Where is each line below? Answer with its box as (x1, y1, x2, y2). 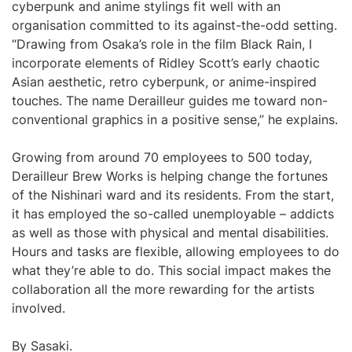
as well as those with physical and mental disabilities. (12, 225, 328, 240)
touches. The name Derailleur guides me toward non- (12, 93, 328, 108)
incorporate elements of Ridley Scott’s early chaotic (12, 55, 320, 71)
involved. (12, 300, 65, 316)
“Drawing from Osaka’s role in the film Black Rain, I (12, 36, 312, 52)
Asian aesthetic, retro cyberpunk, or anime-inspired (12, 74, 317, 90)
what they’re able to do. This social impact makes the (12, 262, 331, 278)
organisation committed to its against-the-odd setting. (12, 17, 337, 33)
